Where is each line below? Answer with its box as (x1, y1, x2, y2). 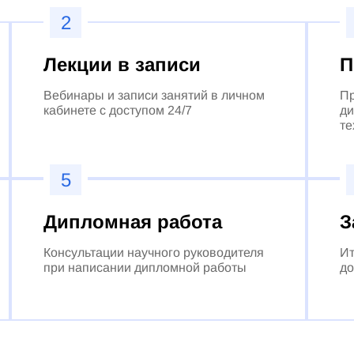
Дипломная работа (43, 210, 223, 232)
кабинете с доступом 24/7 (43, 103, 193, 117)
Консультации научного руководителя (43, 245, 265, 259)
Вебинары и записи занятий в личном (43, 88, 265, 102)
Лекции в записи (43, 53, 201, 75)
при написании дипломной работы (43, 260, 247, 274)
